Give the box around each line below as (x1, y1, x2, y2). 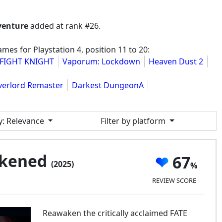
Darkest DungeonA (72, 80, 144, 91)
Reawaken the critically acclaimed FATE (42, 208, 187, 219)
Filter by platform (101, 115, 168, 126)
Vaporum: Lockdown (62, 56, 140, 67)
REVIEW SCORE (152, 175, 196, 185)
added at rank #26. (28, 20, 101, 31)
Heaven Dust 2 (149, 56, 203, 67)
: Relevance (2, 115, 44, 126)
